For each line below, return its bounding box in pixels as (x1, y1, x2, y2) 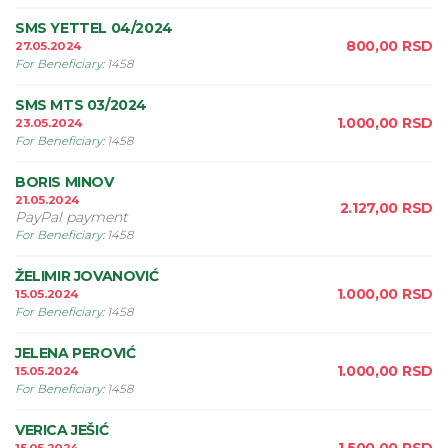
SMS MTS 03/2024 (15, 96, 147, 114)
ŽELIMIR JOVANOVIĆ (15, 267, 159, 285)
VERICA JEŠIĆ (15, 421, 109, 439)
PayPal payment (15, 208, 128, 226)
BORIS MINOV (15, 173, 114, 191)
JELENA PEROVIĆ (15, 344, 136, 362)
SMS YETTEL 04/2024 (15, 19, 173, 37)
